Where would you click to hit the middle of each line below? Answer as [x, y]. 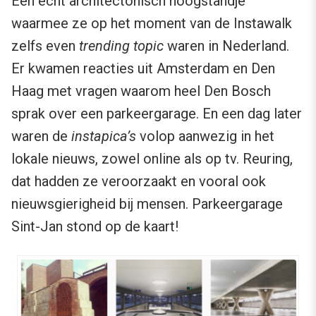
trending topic [120, 45]
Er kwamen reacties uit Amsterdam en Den [143, 68]
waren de [41, 136]
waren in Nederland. [226, 45]
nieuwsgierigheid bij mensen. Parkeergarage [147, 203]
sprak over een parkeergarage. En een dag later [157, 113]
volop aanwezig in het [205, 136]
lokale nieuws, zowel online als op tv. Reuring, [152, 158]
